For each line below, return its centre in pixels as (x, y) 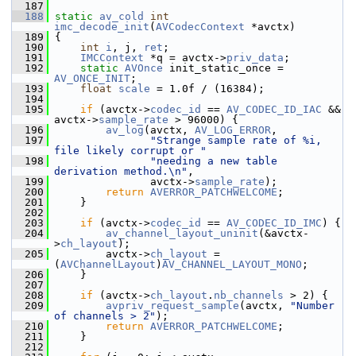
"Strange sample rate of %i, (236, 140)
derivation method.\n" (121, 171)
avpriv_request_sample (172, 306)
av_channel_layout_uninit (182, 233)
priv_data (255, 58)
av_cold (122, 16)
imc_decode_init (102, 27)
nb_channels (249, 295)
